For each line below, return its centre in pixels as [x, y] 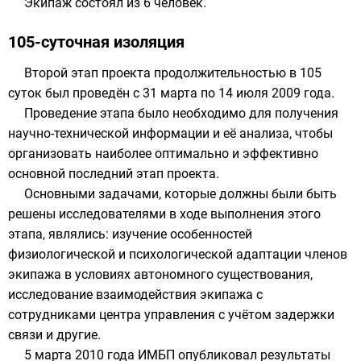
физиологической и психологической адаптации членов [178, 254]
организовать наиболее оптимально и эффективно [163, 154]
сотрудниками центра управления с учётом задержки [171, 315]
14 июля [243, 93]
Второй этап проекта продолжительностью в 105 [173, 73]
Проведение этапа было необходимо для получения [181, 113]
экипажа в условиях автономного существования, [160, 274]
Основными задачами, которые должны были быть [180, 194]
